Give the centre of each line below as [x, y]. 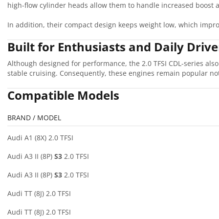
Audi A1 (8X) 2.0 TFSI [40, 137]
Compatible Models [63, 95]
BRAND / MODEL [34, 117]
